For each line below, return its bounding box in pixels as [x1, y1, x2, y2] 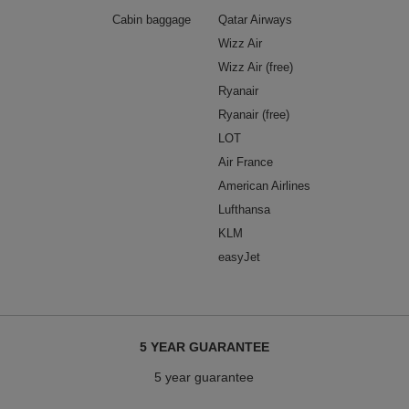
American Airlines [218, 178, 310, 193]
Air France [218, 154, 273, 169]
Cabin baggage [112, 12, 191, 26]
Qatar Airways [218, 12, 292, 26]
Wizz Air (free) [218, 59, 293, 74]
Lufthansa [218, 202, 270, 216]
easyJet [218, 249, 260, 264]
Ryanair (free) [218, 107, 289, 121]
